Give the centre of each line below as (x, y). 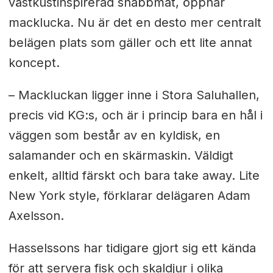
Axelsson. (36, 215)
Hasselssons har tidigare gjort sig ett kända (132, 248)
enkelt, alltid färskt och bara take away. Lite (134, 175)
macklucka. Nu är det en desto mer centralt (135, 23)
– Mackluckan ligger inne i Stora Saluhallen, (134, 95)
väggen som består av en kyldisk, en (114, 135)
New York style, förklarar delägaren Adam (129, 195)
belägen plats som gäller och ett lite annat (130, 43)
